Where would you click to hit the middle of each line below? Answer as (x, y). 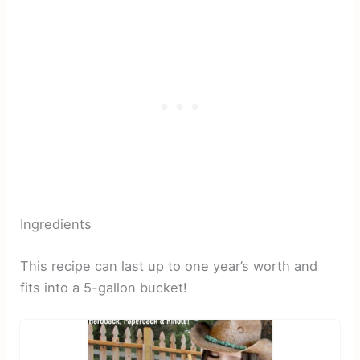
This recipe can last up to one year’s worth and (169, 266)
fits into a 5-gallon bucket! (104, 287)
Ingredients (56, 225)
